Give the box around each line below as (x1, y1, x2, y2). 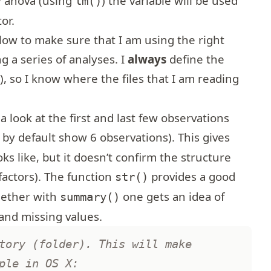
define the (166, 51, 225, 67)
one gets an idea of (120, 189, 225, 204)
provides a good (148, 169, 236, 184)
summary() (60, 191, 120, 204)
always (128, 51, 167, 67)
